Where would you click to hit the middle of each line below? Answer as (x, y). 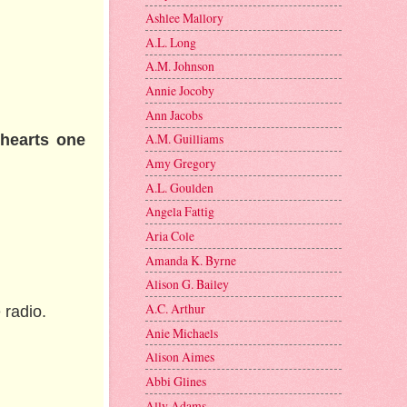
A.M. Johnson (180, 66)
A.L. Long (171, 42)
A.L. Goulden (179, 187)
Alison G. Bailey (187, 284)
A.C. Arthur (175, 308)
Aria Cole (170, 236)
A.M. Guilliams (184, 139)
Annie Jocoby (180, 91)
